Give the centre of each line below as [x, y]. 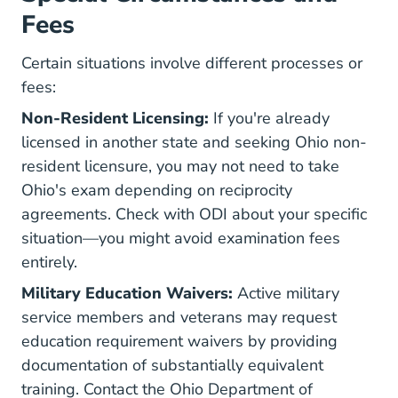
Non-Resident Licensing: [115, 118]
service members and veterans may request [179, 317]
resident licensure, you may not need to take [180, 166]
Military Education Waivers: [127, 293]
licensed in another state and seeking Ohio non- [194, 142]
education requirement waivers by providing [179, 341]
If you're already [269, 118]
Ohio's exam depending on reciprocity [157, 190]
